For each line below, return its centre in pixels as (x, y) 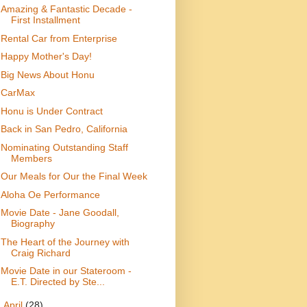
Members (31, 158)
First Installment (45, 20)
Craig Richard (40, 253)
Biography (33, 224)
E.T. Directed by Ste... (58, 282)
